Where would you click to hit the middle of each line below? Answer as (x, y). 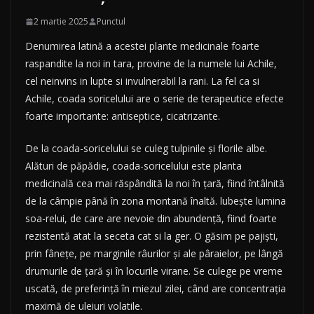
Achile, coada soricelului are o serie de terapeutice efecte (155, 99)
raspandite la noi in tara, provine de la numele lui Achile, (151, 64)
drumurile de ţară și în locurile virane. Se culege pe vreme (154, 271)
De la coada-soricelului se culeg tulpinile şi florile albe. (146, 149)
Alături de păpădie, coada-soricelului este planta (134, 166)
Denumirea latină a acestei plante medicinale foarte (142, 46)
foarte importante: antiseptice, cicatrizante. (123, 116)
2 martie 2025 (61, 22)
